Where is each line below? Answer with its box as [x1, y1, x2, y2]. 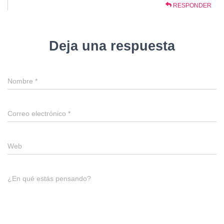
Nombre [7, 77, 35, 85]
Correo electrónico [7, 109, 68, 117]
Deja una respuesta [49, 38, 175, 53]
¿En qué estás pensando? [7, 174, 91, 182]
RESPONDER [171, 2, 211, 9]
